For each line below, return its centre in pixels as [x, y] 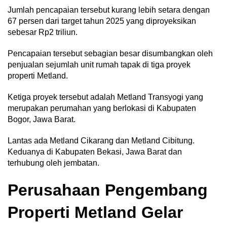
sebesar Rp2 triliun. [44, 32]
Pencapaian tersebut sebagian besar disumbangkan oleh [110, 53]
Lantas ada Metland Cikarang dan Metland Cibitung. [101, 140]
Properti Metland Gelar [95, 212]
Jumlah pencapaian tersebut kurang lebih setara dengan [109, 10]
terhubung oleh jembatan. [54, 163]
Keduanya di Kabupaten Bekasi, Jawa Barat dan [95, 152]
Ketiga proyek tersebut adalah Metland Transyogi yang [105, 97]
